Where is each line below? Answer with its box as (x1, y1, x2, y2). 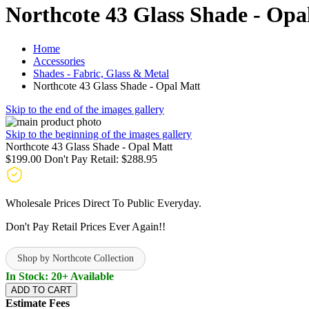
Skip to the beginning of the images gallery (6, 128, 192, 140)
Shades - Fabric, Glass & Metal (33, 67, 169, 79)
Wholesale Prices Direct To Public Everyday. (6, 197, 201, 209)
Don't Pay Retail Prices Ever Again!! (6, 220, 166, 232)
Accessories (33, 54, 85, 67)
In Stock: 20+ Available (6, 270, 114, 282)
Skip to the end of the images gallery (6, 103, 164, 115)
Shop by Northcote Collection (17, 252, 134, 263)
